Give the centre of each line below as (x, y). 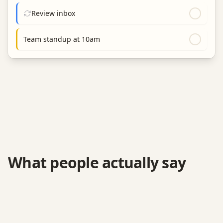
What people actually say (97, 163)
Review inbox (53, 13)
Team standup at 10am (62, 39)
